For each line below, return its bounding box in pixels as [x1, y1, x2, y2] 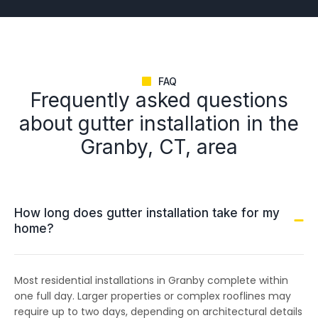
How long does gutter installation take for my [14, 205, 280, 220]
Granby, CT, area [80, 134, 238, 159]
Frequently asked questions [30, 87, 288, 112]
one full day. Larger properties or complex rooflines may [14, 288, 291, 303]
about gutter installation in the [19, 111, 299, 136]
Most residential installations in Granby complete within [14, 273, 288, 287]
